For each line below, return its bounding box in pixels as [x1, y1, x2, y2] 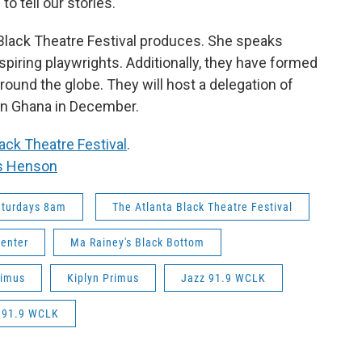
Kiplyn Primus [67, 271, 139, 285]
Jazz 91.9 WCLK [181, 271, 266, 285]
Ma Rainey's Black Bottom [70, 236, 204, 250]
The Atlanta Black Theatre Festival [112, 200, 293, 214]
